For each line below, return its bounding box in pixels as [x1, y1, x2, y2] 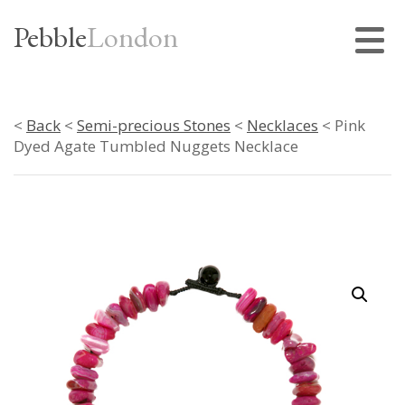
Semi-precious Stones [77, 115, 231, 136]
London [87, 18, 178, 56]
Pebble [14, 18, 87, 56]
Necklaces [247, 115, 318, 136]
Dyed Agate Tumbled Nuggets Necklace [14, 136, 298, 156]
